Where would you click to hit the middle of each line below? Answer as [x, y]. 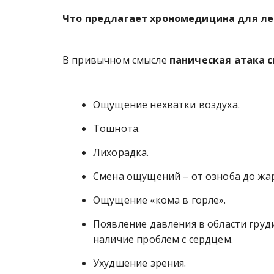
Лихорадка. [121, 152]
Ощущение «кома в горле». [160, 200]
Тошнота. [117, 128]
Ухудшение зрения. [140, 263]
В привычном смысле [116, 60]
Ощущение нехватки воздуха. [166, 104]
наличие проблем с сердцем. [163, 239]
